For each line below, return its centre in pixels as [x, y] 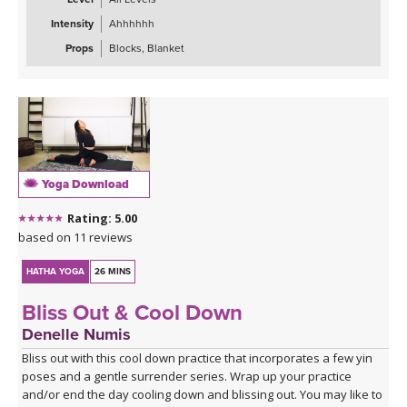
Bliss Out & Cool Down [133, 313]
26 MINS [113, 271]
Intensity [72, 24]
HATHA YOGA [56, 271]
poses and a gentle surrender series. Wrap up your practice [187, 376]
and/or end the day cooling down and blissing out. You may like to [203, 394]
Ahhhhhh [132, 24]
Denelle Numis [77, 334]
